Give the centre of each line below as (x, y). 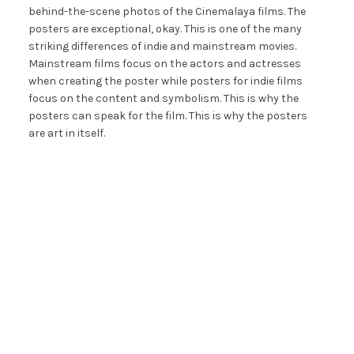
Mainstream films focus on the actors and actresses (164, 63)
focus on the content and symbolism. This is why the (163, 98)
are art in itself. (66, 133)
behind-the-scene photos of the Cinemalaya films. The (167, 11)
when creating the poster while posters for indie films (165, 81)
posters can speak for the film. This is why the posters (168, 115)
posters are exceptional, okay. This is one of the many (165, 28)
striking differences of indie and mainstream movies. (162, 46)
